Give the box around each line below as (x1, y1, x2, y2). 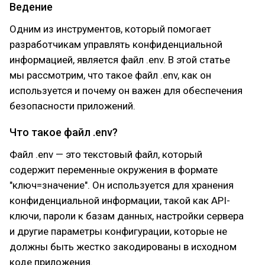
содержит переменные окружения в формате (9, 164, 218, 176)
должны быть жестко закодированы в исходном (9, 241, 237, 253)
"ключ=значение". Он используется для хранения (9, 179, 234, 191)
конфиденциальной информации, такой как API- (9, 195, 230, 206)
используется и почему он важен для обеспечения (9, 85, 243, 96)
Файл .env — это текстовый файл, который (9, 148, 202, 160)
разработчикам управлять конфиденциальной (9, 38, 222, 50)
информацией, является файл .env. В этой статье (9, 54, 230, 66)
